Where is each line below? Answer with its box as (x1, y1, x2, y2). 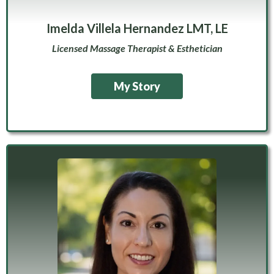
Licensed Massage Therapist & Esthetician (51, 42, 223, 54)
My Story (114, 80, 160, 94)
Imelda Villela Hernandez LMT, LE (46, 21, 228, 36)
